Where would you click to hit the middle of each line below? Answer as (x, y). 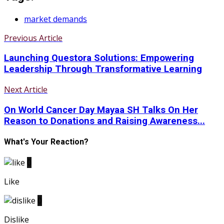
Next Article (26, 90)
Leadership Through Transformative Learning (103, 69)
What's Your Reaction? (46, 142)
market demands (55, 19)
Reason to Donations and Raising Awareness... (104, 121)
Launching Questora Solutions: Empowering (99, 58)
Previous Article (33, 38)
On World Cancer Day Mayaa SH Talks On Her (101, 110)
